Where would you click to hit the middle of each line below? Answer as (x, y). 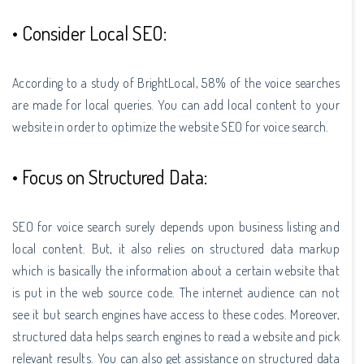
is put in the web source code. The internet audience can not (176, 292)
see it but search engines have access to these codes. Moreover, (176, 314)
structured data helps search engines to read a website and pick (176, 336)
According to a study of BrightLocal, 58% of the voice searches (176, 82)
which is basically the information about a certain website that (176, 270)
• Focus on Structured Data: (110, 176)
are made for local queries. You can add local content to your (176, 104)
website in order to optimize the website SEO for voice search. (171, 126)
